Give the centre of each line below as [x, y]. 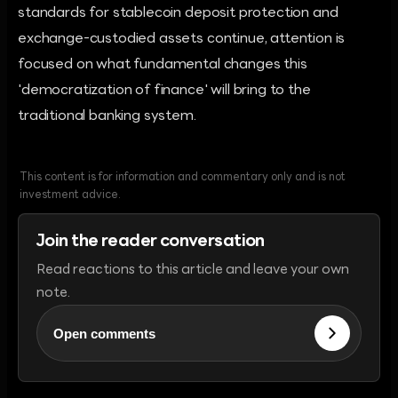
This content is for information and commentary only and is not [183, 178]
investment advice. [70, 195]
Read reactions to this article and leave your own [193, 270]
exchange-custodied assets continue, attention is [182, 39]
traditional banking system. [107, 116]
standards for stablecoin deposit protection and [178, 13]
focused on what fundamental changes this [163, 65]
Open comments [104, 333]
